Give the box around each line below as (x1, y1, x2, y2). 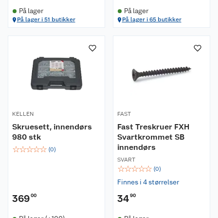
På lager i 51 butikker (17, 16, 75, 23)
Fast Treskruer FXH (117, 122, 189, 131)
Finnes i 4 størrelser (117, 178, 179, 186)
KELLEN (12, 110, 34, 117)
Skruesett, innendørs (12, 122, 92, 131)
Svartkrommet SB (117, 132, 184, 142)
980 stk (12, 132, 41, 142)
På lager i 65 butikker (122, 16, 182, 23)
